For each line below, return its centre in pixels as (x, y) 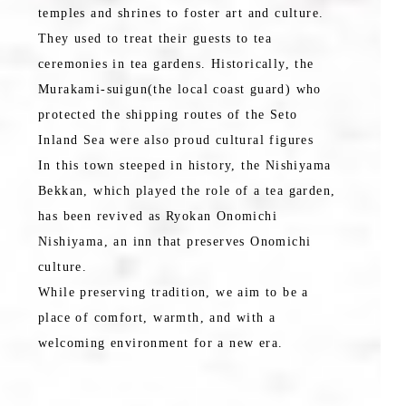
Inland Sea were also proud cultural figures (176, 140)
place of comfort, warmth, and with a (157, 318)
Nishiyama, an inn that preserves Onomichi (175, 242)
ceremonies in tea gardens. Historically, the (176, 64)
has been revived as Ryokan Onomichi (158, 217)
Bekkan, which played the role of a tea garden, (187, 191)
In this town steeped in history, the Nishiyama (185, 166)
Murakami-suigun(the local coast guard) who (180, 90)
